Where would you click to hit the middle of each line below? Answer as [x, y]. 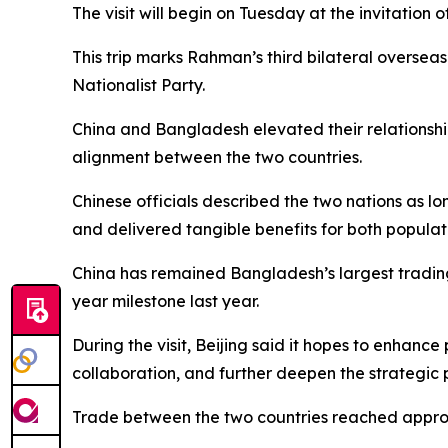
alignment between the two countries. [217, 157]
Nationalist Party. [138, 85]
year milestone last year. [165, 301]
